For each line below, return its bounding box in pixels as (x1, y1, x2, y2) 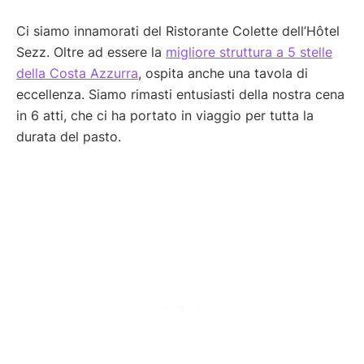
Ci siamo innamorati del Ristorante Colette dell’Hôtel (16, 23, 340, 40)
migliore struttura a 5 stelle (166, 44, 332, 61)
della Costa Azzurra (16, 65, 138, 82)
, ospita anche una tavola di (138, 65, 308, 82)
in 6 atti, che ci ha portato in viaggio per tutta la (16, 107, 314, 124)
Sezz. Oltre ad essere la (16, 44, 166, 61)
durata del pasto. (16, 128, 121, 145)
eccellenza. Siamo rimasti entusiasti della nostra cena (16, 86, 344, 103)
